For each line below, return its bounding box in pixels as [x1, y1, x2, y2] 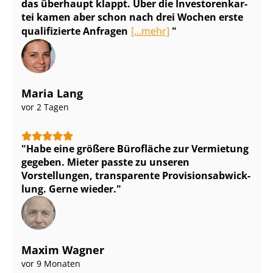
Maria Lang [21, 86, 83, 101]
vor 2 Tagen [21, 101, 69, 113]
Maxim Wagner [21, 243, 104, 258]
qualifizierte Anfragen [21, 24, 128, 38]
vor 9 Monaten [21, 258, 80, 270]
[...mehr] [130, 24, 169, 38]
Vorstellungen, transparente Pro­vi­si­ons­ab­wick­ [21, 169, 250, 183]
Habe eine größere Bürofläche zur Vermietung [26, 142, 249, 156]
